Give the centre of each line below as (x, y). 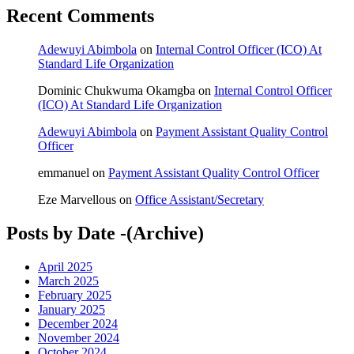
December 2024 (78, 324)
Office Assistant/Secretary (200, 200)
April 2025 (65, 267)
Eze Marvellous (77, 200)
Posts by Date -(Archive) (105, 233)
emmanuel (64, 173)
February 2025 (75, 296)
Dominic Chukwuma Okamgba (117, 91)
